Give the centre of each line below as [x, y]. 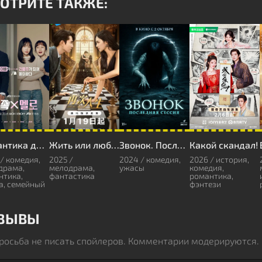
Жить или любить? [115, 144]
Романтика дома [40, 144]
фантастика [72, 175]
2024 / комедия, [150, 159]
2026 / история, [219, 159]
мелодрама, [72, 167]
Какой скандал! [224, 144]
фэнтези [205, 184]
